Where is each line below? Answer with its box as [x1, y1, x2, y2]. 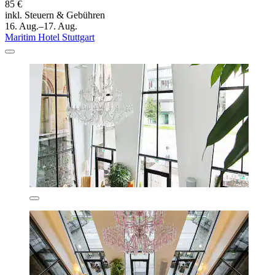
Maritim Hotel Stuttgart [5, 31, 95, 42]
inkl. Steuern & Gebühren [5, 9, 105, 20]
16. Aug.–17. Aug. [5, 20, 77, 31]
